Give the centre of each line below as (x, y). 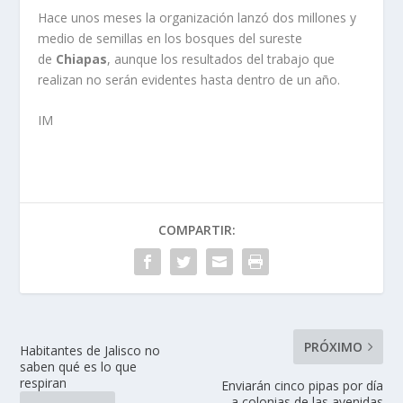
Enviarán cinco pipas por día (302, 386)
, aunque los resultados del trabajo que (221, 58)
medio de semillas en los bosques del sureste (170, 38)
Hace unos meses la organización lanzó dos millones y (197, 17)
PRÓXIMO (333, 347)
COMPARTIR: (197, 230)
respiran (44, 383)
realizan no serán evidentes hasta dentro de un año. (189, 79)
